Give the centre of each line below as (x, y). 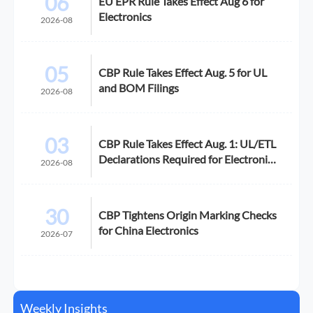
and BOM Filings (139, 87)
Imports (118, 174)
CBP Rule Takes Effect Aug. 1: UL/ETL (188, 143)
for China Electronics (149, 230)
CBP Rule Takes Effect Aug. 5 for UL (183, 72)
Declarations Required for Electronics (188, 159)
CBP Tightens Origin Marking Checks (188, 214)
